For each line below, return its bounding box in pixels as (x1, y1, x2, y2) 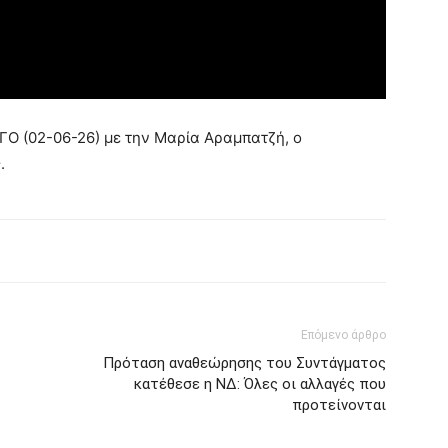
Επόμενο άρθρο (301, 327, 386, 342)
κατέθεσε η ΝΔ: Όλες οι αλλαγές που (134, 374, 386, 393)
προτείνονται (292, 395, 386, 414)
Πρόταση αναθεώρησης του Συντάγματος (103, 353, 386, 372)
